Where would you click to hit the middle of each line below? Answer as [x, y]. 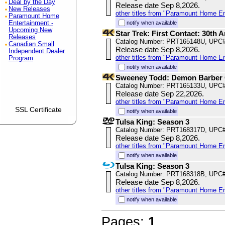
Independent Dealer [37, 51]
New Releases [29, 9]
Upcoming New [30, 30]
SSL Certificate [38, 110]
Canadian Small [31, 44]
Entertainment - [31, 23]
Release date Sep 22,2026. [160, 94]
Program [21, 58]
